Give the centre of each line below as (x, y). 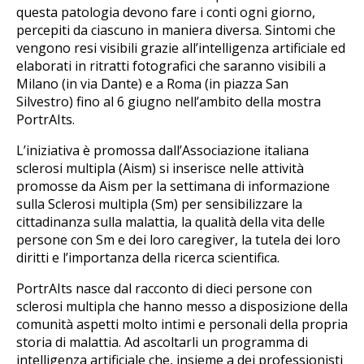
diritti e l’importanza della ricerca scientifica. (148, 257)
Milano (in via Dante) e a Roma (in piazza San (152, 83)
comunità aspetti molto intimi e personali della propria (182, 324)
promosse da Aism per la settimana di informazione (173, 186)
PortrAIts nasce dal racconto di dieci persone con (164, 288)
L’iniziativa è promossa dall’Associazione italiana (162, 150)
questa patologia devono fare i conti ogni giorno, (166, 12)
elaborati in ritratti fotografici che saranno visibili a (171, 65)
